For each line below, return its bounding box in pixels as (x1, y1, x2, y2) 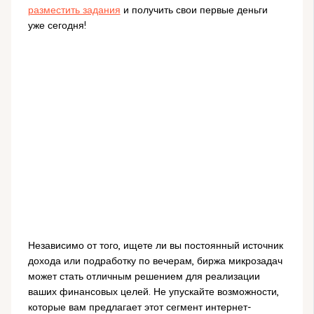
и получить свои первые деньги (120, 3, 268, 16)
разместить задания (27, 3, 121, 16)
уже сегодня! (27, 18, 86, 32)
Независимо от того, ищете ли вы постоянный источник (27, 238, 283, 252)
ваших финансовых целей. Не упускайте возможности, (27, 285, 279, 298)
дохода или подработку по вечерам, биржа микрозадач (27, 254, 282, 267)
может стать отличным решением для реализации (27, 269, 260, 282)
